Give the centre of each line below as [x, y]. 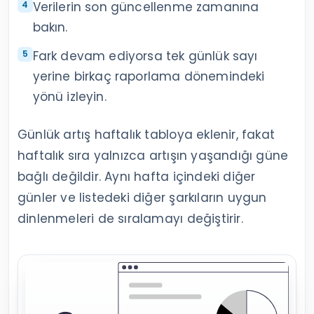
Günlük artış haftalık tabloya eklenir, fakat [146, 134]
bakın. [50, 27]
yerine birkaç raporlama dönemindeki [149, 76]
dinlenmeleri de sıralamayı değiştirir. [130, 218]
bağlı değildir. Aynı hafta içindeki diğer [137, 176]
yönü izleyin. [69, 96]
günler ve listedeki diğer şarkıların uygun [142, 197]
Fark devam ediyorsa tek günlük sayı [145, 56]
